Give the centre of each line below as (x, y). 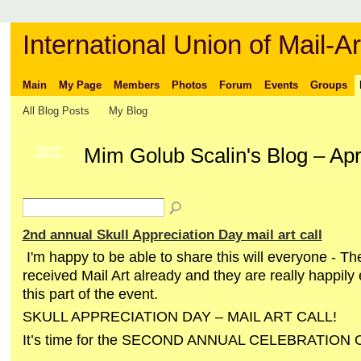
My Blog (129, 110)
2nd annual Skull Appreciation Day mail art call (172, 235)
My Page (80, 85)
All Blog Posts (56, 110)
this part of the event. (90, 294)
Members (136, 85)
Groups (328, 85)
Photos (189, 85)
